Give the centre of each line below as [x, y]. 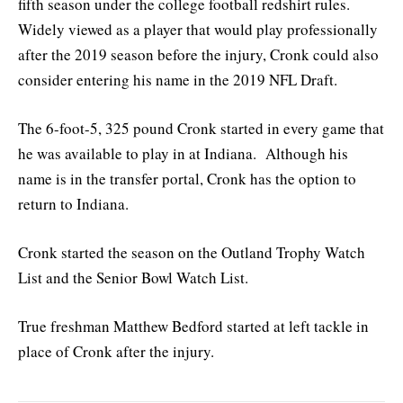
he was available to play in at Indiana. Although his [183, 153]
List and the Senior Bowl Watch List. [133, 278]
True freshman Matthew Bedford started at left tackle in [193, 327]
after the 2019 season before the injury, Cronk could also [198, 54]
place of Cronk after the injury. [116, 352]
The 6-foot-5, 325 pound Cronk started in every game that [201, 128]
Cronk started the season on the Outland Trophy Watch [192, 253]
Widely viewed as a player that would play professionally [198, 29]
